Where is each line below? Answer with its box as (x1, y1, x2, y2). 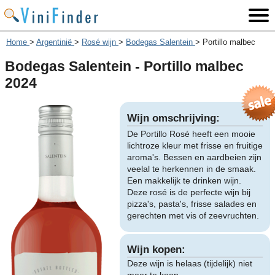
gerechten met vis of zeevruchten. (126, 210, 259, 220)
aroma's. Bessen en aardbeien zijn (126, 152, 261, 162)
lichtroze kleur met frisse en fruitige (126, 140, 263, 150)
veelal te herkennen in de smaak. (126, 163, 256, 174)
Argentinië (36, 37, 72, 47)
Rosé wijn (82, 37, 116, 47)
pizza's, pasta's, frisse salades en (126, 198, 257, 209)
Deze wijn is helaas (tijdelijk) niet (126, 258, 252, 269)
